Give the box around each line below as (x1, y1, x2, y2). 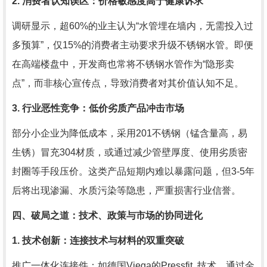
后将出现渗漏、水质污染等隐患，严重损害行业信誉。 (12, 185, 241, 196)
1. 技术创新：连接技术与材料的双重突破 (12, 235, 184, 246)
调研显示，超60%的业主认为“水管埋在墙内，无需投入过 (12, 21, 253, 32)
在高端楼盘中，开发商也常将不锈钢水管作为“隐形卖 (12, 59, 234, 70)
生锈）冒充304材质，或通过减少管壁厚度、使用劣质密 (12, 147, 247, 158)
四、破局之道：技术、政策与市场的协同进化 (12, 210, 203, 221)
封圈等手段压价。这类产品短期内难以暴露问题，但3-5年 (12, 166, 254, 177)
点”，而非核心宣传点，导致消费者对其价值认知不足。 (12, 78, 244, 89)
